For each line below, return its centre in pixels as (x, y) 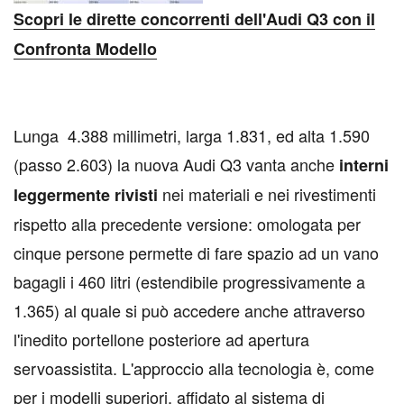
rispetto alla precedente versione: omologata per (187, 224)
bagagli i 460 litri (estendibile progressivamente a (189, 281)
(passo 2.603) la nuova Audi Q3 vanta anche (176, 164)
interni (364, 165)
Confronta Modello (85, 49)
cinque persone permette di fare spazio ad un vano (196, 252)
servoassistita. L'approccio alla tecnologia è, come (194, 368)
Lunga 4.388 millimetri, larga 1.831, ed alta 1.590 (192, 135)
